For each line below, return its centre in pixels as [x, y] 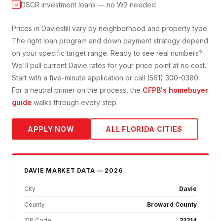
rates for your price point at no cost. [147, 66]
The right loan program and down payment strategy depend [110, 41]
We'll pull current [40, 66]
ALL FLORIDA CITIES [144, 129]
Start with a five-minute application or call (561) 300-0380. [106, 78]
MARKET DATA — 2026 [83, 171]
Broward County [172, 205]
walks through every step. [75, 103]
